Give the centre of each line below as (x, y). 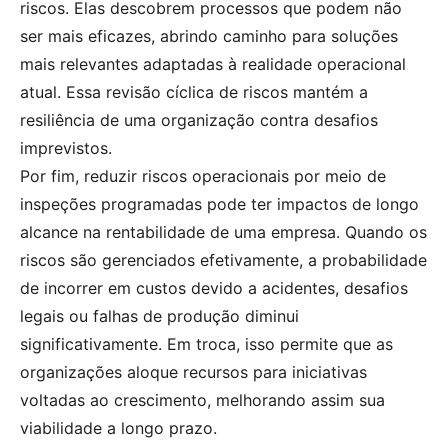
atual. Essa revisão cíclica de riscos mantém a (194, 92)
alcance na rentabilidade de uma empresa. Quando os (223, 232)
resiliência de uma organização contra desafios (199, 120)
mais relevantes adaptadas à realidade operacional (213, 64)
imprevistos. (66, 148)
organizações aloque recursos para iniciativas (193, 372)
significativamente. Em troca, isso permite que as (206, 344)
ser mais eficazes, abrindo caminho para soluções (209, 36)
